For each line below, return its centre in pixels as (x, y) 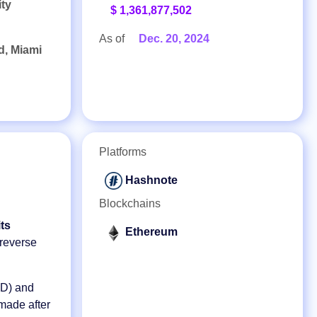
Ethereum (151, 232)
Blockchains (130, 204)
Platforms (123, 152)
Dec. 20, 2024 (174, 39)
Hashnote (151, 180)
